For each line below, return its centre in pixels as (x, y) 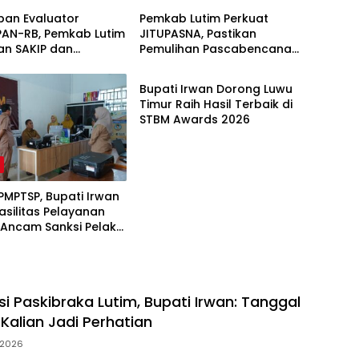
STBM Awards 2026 (194, 120)
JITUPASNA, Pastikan (198, 34)
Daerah (167, 57)
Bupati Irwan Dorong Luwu (216, 89)
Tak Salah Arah (184, 65)
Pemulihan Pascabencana (215, 49)
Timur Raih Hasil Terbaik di (216, 105)
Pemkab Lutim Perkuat (204, 19)
